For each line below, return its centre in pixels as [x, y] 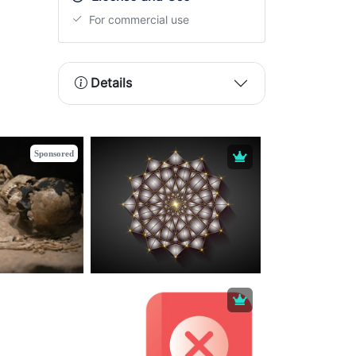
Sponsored [54, 153]
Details [111, 83]
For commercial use [137, 19]
